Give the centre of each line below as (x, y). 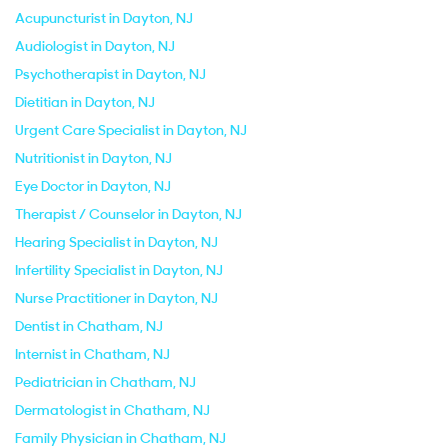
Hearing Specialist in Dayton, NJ (116, 242)
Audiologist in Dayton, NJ (95, 46)
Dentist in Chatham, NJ (89, 326)
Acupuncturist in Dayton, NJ (104, 18)
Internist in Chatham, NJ (92, 354)
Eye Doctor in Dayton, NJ (93, 186)
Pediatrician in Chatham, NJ (105, 382)
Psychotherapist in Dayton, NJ (110, 74)
